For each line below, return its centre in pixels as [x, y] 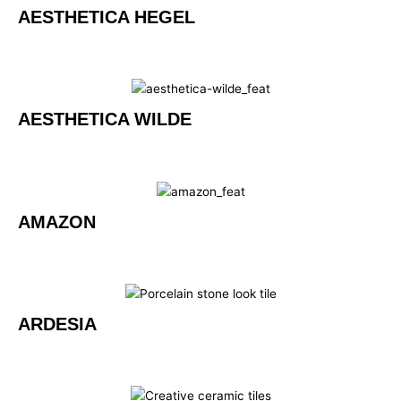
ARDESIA [57, 324]
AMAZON [57, 222]
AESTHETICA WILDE [105, 119]
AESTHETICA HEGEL [107, 17]
